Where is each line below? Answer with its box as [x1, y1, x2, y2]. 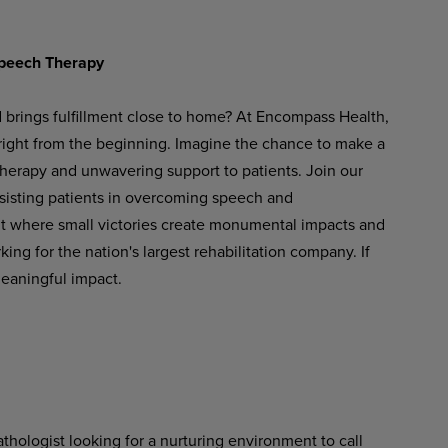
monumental [208, 213, 297, 235]
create [160, 213, 205, 235]
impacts [300, 213, 355, 235]
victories [97, 213, 157, 235]
